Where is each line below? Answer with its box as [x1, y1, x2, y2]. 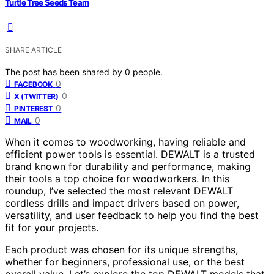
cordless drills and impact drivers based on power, [5, 197, 239, 210]
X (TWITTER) [14, 92, 59, 102]
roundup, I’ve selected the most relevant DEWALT [5, 185, 233, 198]
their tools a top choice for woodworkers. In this [5, 172, 229, 185]
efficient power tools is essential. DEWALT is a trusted [5, 148, 255, 161]
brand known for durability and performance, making [5, 160, 251, 173]
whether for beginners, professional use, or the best [5, 256, 245, 268]
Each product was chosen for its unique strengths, [5, 243, 238, 256]
